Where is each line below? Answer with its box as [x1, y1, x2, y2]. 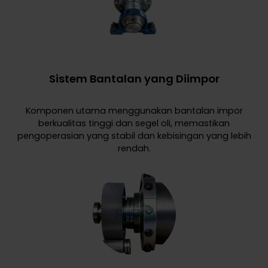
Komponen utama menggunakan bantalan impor [25, 104, 243, 117]
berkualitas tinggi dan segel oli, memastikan [38, 117, 230, 129]
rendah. [117, 142, 151, 154]
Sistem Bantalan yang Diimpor [48, 71, 220, 87]
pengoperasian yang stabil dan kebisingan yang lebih [17, 129, 251, 142]
